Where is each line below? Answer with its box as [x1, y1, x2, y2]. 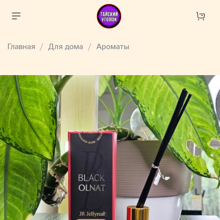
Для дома [48, 41, 83, 53]
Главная [7, 41, 35, 53]
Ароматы [96, 41, 129, 53]
